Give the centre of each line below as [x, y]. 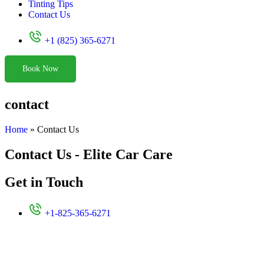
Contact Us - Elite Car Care [89, 154]
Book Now [40, 69]
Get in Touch [44, 182]
